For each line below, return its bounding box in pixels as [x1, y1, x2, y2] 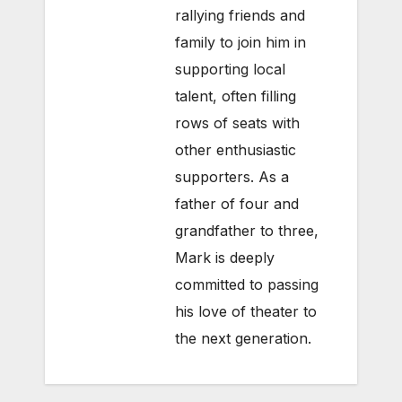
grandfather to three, [175, 222, 319, 240]
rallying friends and [175, 6, 305, 25]
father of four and [175, 195, 299, 214]
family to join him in [175, 33, 306, 52]
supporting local [175, 60, 285, 79]
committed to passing [175, 275, 319, 294]
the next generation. [175, 329, 311, 348]
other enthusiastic [175, 141, 296, 160]
